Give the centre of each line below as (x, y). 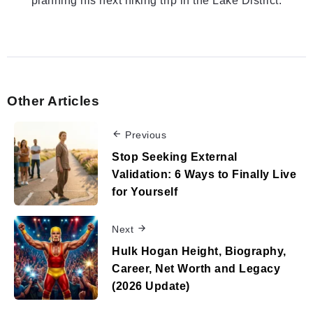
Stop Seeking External (175, 157)
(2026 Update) (151, 286)
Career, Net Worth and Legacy (196, 269)
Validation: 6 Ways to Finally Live (204, 174)
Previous (146, 135)
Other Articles (53, 101)
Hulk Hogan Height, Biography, (199, 251)
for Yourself (145, 192)
